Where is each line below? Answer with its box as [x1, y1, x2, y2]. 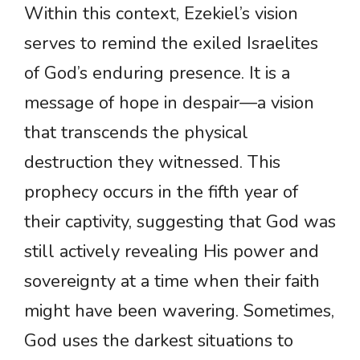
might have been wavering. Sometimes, [24, 299, 334, 324]
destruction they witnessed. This [24, 150, 280, 175]
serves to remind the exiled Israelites [24, 31, 318, 56]
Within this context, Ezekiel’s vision [24, 2, 298, 27]
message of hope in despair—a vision [24, 91, 314, 116]
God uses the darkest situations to [24, 329, 293, 354]
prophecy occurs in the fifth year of [24, 180, 298, 205]
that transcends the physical [24, 121, 248, 145]
